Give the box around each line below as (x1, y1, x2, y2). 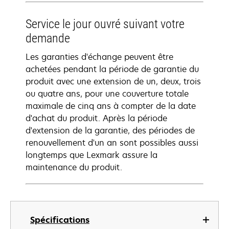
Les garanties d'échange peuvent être (26, 51, 173, 62)
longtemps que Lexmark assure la (26, 149, 157, 161)
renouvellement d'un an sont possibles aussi (26, 137, 198, 148)
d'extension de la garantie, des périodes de (26, 125, 195, 136)
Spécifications (30, 214, 89, 225)
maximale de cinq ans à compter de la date (26, 100, 196, 111)
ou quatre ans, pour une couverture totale (26, 88, 189, 99)
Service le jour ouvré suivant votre (26, 17, 185, 31)
